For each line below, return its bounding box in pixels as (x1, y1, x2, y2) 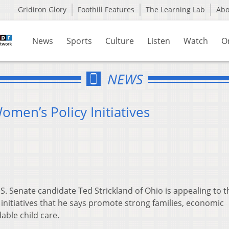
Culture (105, 35, 134, 47)
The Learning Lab (146, 5, 205, 14)
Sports (66, 35, 92, 47)
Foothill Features (78, 5, 134, 14)
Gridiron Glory (18, 5, 66, 14)
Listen (147, 35, 170, 47)
